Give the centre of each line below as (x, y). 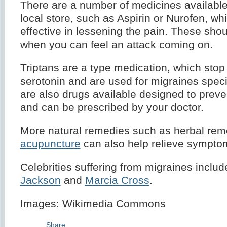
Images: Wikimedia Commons (93, 204)
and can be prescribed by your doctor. (112, 108)
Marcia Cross (117, 181)
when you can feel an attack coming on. (116, 45)
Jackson (40, 181)
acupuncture (50, 144)
